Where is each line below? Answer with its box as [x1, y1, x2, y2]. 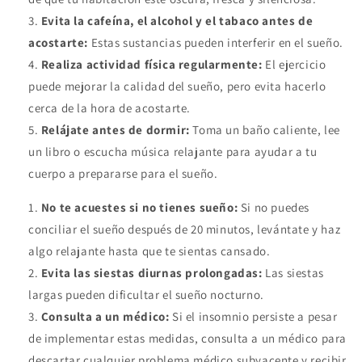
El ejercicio [262, 57, 326, 73]
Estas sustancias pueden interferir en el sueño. [88, 35, 343, 51]
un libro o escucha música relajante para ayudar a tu [28, 144, 318, 160]
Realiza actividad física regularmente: [40, 57, 263, 73]
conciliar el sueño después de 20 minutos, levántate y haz [28, 221, 341, 238]
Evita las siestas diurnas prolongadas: [40, 265, 263, 281]
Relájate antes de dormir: [40, 122, 190, 138]
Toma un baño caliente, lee [189, 122, 341, 138]
